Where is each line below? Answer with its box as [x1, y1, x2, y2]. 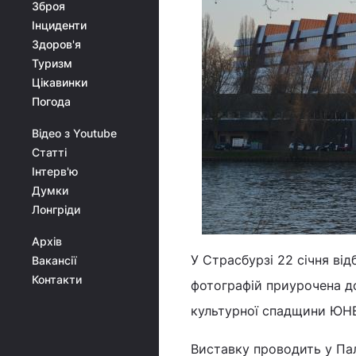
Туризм [32, 56, 72, 70]
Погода [32, 95, 71, 108]
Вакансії [32, 253, 76, 267]
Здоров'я [32, 37, 81, 51]
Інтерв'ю [32, 164, 78, 178]
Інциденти [32, 18, 87, 32]
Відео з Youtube [32, 126, 117, 140]
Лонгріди [32, 203, 80, 216]
